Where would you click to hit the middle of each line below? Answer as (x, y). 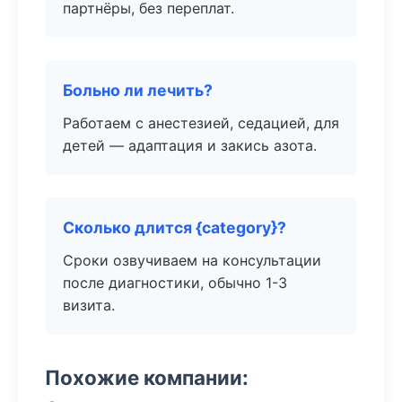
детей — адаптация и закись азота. (190, 145)
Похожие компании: (147, 377)
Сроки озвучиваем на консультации (192, 260)
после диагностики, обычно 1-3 (175, 283)
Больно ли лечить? (138, 90)
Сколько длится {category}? (175, 227)
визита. (89, 305)
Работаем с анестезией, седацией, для (201, 123)
